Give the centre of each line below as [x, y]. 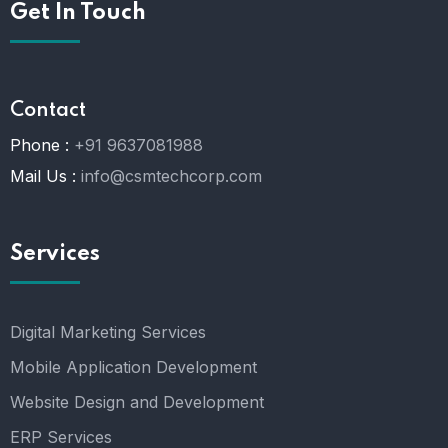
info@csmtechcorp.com [171, 175]
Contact [48, 110]
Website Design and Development [137, 401]
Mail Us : [43, 175]
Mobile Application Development [133, 366]
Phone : [39, 144]
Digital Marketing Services [108, 331]
